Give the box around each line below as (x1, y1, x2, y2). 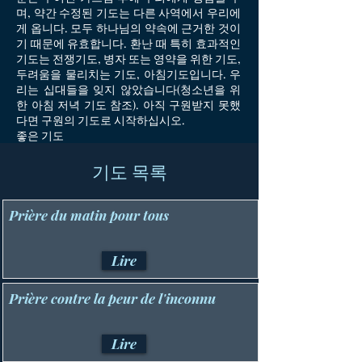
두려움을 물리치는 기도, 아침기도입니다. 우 (16, 66, 241, 82)
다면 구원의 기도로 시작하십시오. (16, 112, 185, 128)
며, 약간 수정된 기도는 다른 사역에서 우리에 (16, 5, 241, 20)
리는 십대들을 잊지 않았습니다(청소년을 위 (16, 82, 241, 97)
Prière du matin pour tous (9, 206, 169, 224)
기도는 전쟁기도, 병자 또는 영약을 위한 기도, (16, 51, 241, 66)
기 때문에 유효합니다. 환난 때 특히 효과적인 (16, 36, 241, 51)
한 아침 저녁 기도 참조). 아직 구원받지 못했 (16, 97, 241, 112)
